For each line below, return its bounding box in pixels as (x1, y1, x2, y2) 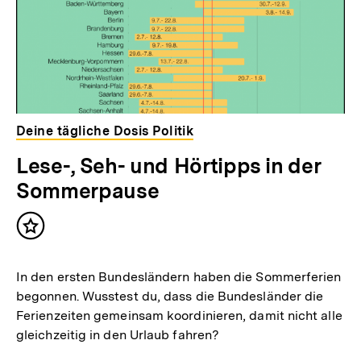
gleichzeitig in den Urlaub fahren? (15, 327, 220, 343)
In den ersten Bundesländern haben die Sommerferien (15, 269, 342, 285)
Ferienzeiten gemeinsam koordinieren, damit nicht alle (15, 308, 342, 324)
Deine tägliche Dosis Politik (15, 123, 194, 139)
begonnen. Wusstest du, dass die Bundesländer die (15, 288, 324, 305)
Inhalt (30, 224, 70, 242)
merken (30, 240, 81, 258)
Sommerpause (15, 178, 160, 204)
